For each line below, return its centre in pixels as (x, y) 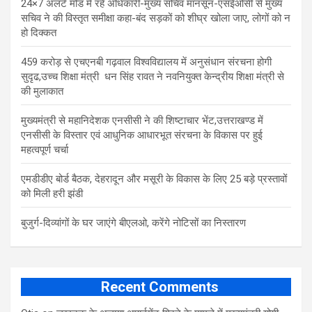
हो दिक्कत (39, 33)
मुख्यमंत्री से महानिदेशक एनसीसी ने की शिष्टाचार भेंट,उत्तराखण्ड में (142, 121)
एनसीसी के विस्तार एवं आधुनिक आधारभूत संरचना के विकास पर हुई (142, 135)
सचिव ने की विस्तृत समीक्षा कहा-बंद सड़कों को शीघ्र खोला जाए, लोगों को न (156, 18)
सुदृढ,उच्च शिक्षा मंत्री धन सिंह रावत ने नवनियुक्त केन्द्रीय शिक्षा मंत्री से (153, 77)
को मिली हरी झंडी (52, 194)
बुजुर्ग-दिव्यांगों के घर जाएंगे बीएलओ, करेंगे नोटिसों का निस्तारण (133, 223)
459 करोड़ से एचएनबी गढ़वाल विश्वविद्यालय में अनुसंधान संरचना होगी (146, 62)
